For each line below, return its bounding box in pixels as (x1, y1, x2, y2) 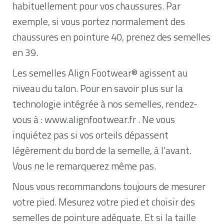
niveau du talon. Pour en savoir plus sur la (12, 80, 183, 96)
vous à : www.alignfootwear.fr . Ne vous (12, 111, 175, 127)
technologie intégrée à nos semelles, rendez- (12, 96, 197, 111)
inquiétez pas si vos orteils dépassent (12, 127, 168, 142)
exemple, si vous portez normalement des (12, 13, 185, 29)
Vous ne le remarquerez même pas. (12, 158, 156, 173)
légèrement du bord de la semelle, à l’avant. (12, 142, 191, 158)
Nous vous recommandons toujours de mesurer (12, 178, 205, 194)
